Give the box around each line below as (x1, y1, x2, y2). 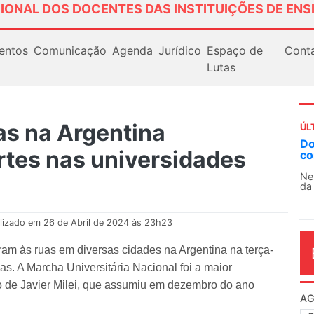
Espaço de (206, 43, 263, 57)
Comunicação (33, 43, 107, 57)
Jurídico (158, 43, 201, 57)
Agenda (111, 43, 153, 57)
